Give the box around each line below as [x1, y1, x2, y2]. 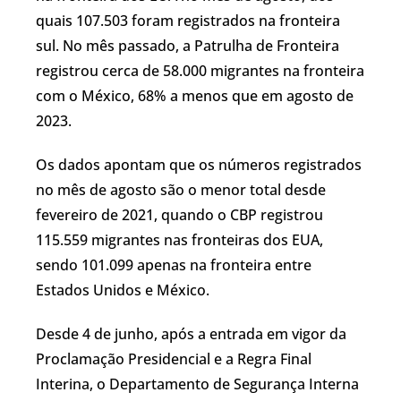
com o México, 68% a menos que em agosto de [36, 85, 354, 106]
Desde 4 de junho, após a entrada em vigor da [36, 323, 346, 344]
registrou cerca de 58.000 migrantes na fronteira [36, 60, 364, 81]
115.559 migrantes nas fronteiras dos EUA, [36, 229, 323, 250]
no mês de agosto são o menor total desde [36, 179, 326, 200]
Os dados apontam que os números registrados [36, 154, 362, 175]
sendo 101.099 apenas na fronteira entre [36, 254, 311, 275]
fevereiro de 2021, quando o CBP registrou [36, 204, 323, 225]
